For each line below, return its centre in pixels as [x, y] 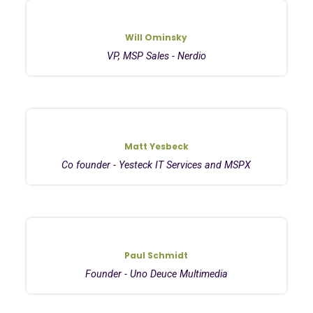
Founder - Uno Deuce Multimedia [156, 274]
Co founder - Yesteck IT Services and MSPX [156, 165]
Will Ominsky [156, 37]
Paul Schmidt [156, 255]
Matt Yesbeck [156, 146]
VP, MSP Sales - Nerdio [156, 56]
